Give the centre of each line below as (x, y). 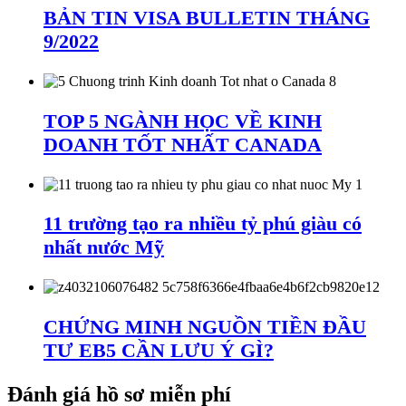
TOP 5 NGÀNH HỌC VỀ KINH (183, 121)
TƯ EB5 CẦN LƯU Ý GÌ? (159, 351)
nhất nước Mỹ (104, 247)
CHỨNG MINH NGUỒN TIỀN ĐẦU (205, 327)
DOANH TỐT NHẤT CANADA (183, 144)
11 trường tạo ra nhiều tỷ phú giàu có (203, 224)
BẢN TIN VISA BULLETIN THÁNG (207, 17)
